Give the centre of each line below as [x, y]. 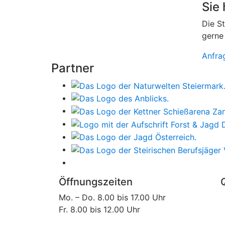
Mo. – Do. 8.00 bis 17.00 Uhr [112, 197]
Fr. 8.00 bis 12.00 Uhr [99, 209]
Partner [73, 68]
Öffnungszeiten [96, 182]
